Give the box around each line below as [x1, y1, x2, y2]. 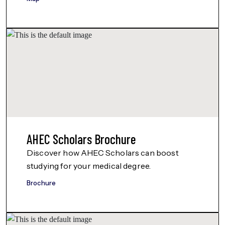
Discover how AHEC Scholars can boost [27, 148, 179, 158]
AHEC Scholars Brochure [27, 131, 136, 147]
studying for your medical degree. [27, 161, 151, 171]
